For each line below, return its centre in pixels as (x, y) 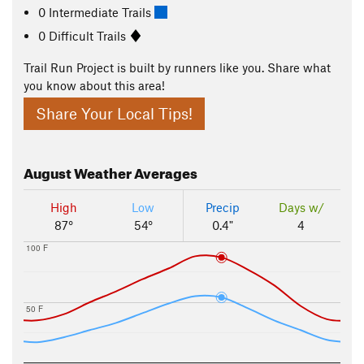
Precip (223, 208)
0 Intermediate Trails (97, 12)
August (48, 171)
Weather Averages (134, 171)
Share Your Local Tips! (114, 114)
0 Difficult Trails (84, 35)
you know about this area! (94, 85)
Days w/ (301, 208)
